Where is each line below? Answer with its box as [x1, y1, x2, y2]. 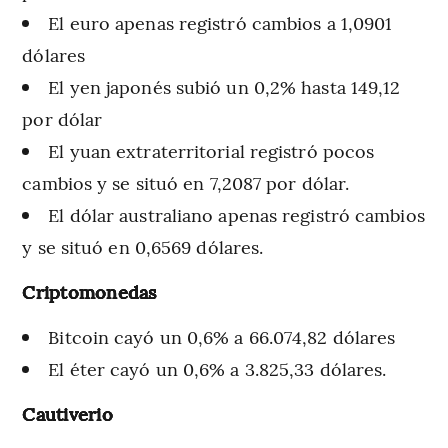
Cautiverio [22, 400, 113, 426]
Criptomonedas [22, 278, 157, 304]
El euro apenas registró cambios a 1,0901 [48, 9, 393, 35]
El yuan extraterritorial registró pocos [48, 137, 375, 163]
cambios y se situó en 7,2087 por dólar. [22, 169, 350, 195]
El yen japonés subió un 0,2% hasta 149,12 [48, 73, 401, 99]
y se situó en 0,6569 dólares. [22, 233, 264, 259]
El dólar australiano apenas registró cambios [48, 201, 425, 227]
